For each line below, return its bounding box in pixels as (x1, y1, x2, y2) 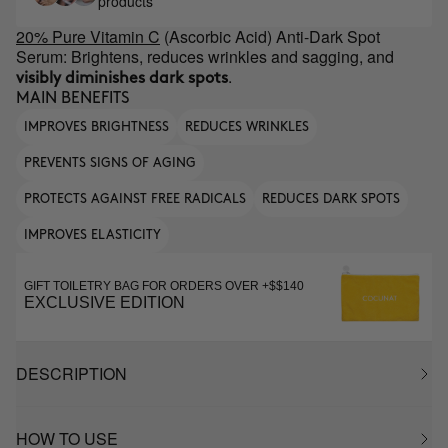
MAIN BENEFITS (16, 91, 130, 106)
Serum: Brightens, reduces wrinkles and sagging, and (16, 45, 394, 68)
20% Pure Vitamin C (16, 25, 160, 48)
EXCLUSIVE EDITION (24, 294, 185, 311)
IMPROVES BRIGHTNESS (24, 121, 169, 133)
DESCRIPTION (16, 362, 127, 385)
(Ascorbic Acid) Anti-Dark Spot (160, 25, 380, 48)
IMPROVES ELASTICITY (24, 229, 161, 241)
